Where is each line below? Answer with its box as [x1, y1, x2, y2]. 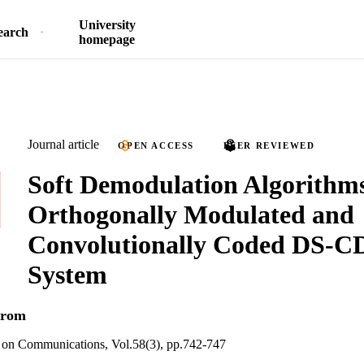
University [78, 18, 136, 32]
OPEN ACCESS [118, 141, 195, 150]
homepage [79, 32, 135, 46]
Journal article [28, 137, 99, 151]
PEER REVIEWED [223, 141, 315, 150]
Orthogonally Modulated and [28, 199, 354, 229]
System [28, 259, 107, 289]
